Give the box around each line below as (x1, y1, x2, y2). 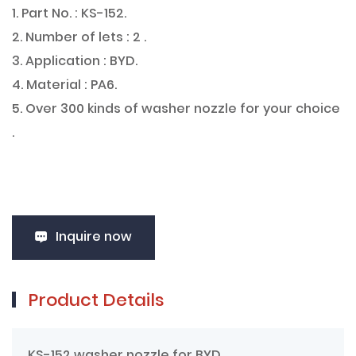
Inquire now (56, 226, 132, 248)
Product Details (28, 286, 164, 316)
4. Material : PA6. (12, 75, 117, 96)
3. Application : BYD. (12, 51, 137, 72)
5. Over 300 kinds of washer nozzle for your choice (12, 99, 340, 120)
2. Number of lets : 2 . (12, 27, 146, 48)
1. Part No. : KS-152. (12, 3, 126, 25)
